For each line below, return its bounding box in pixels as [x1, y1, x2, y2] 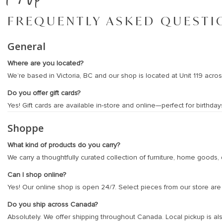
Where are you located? [7, 58, 83, 67]
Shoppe [7, 120, 44, 135]
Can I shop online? [7, 170, 66, 179]
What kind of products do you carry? [7, 140, 120, 149]
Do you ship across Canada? [7, 200, 98, 209]
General [7, 39, 46, 53]
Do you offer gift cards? [7, 88, 80, 97]
